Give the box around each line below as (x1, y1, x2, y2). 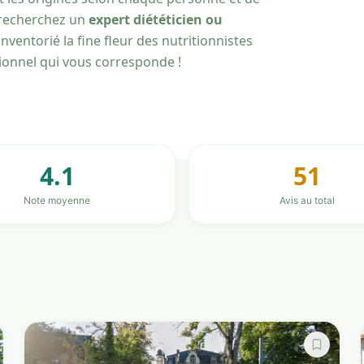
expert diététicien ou (89, 11, 223, 28)
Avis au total (279, 194, 335, 206)
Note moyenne (24, 194, 90, 206)
